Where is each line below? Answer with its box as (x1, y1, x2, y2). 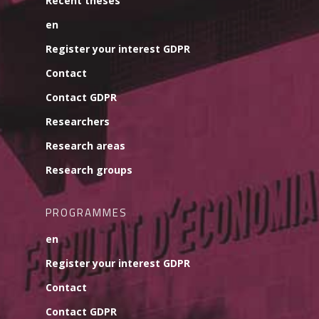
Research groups (46, 163, 132, 177)
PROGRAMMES (46, 204, 127, 221)
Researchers (46, 115, 110, 128)
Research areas (46, 139, 125, 152)
